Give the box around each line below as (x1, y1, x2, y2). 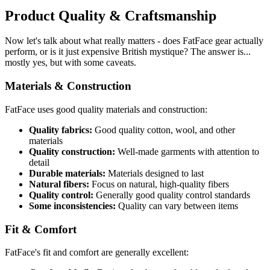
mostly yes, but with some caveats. (5, 57, 136, 68)
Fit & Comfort (5, 222, 77, 236)
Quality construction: (29, 146, 115, 157)
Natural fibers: (29, 178, 89, 189)
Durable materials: (29, 168, 105, 178)
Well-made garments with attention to (115, 146, 259, 157)
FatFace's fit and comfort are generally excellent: (5, 247, 189, 258)
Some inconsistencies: (29, 200, 116, 211)
